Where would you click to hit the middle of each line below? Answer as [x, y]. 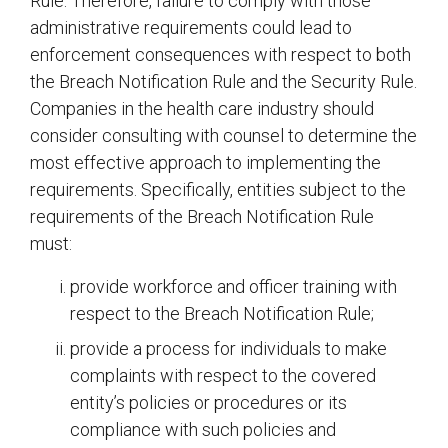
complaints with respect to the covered [223, 376]
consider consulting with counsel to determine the [223, 136]
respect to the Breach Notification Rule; [222, 314]
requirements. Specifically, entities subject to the [218, 190]
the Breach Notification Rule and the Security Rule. [223, 82]
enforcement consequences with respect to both [220, 55]
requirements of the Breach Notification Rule [202, 217]
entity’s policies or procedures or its [208, 403]
